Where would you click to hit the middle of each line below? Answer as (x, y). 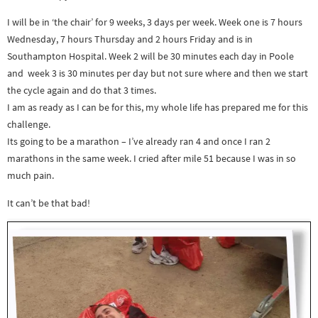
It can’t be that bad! (49, 203)
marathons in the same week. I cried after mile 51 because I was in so (152, 159)
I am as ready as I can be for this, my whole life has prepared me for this (158, 108)
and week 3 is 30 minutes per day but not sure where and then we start (158, 73)
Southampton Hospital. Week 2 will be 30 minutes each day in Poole (150, 56)
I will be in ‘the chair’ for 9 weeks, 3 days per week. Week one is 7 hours (155, 22)
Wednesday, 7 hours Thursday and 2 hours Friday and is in (130, 39)
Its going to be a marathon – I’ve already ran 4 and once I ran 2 (139, 142)
